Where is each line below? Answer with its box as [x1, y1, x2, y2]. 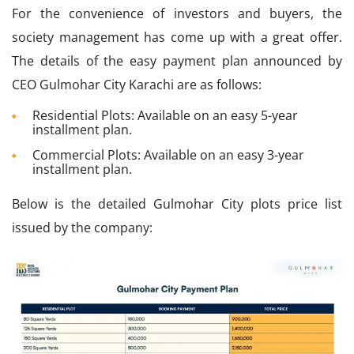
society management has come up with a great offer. [12, 28, 342, 46]
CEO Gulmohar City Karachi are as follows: [12, 76, 262, 93]
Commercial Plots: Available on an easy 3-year [32, 146, 304, 164]
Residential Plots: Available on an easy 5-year [32, 107, 298, 124]
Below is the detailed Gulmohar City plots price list [12, 195, 342, 213]
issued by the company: [12, 219, 153, 236]
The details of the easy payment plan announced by [12, 52, 342, 70]
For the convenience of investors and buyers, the [12, 5, 342, 22]
